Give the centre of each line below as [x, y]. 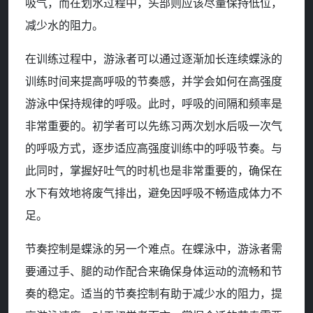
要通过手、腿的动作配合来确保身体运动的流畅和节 [154, 271]
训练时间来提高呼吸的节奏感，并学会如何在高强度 [154, 81]
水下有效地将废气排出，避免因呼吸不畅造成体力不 [154, 193]
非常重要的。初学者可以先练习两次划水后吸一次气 [154, 126]
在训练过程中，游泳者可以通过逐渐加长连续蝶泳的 [154, 59]
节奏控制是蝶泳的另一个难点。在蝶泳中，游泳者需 [154, 249]
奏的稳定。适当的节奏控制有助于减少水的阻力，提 [154, 294]
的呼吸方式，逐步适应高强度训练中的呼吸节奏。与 [154, 148]
